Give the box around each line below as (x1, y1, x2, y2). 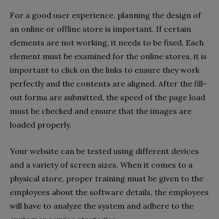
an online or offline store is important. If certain (10, 24, 191, 34)
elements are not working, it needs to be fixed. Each (10, 38, 204, 48)
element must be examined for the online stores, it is (10, 51, 207, 62)
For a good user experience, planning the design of (10, 10, 201, 21)
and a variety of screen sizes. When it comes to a (10, 160, 193, 170)
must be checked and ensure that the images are (10, 106, 192, 116)
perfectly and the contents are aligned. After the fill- (10, 79, 207, 89)
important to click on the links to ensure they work (10, 65, 199, 75)
